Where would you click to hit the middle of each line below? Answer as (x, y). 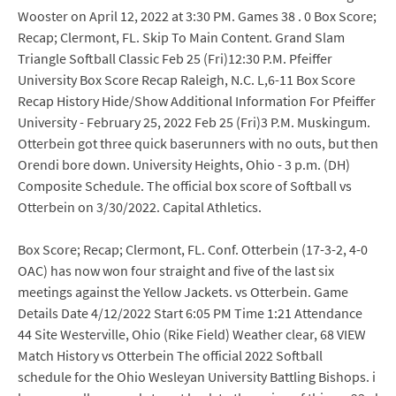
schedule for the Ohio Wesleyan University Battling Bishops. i (197, 377)
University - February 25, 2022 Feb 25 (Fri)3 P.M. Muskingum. (194, 122)
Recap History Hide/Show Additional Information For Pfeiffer (197, 101)
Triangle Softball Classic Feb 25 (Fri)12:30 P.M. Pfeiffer (175, 58)
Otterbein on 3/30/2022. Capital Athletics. (140, 207)
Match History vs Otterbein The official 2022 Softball (170, 355)
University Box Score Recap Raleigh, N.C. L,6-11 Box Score (187, 80)
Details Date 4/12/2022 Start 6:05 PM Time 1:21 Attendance (190, 313)
